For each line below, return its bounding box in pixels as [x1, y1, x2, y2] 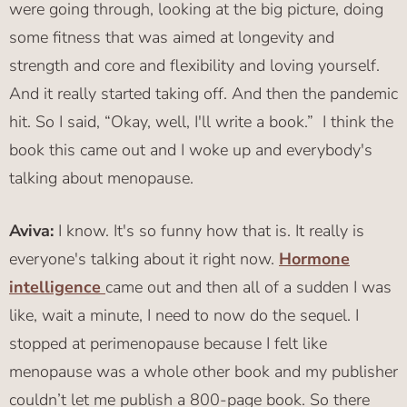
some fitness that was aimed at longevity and [9, 26, 334, 49]
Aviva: [9, 220, 54, 243]
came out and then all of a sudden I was [105, 276, 392, 299]
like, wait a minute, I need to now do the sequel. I [9, 304, 359, 327]
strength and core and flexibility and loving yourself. [9, 55, 380, 77]
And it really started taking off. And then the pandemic [9, 83, 398, 105]
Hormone [279, 248, 350, 271]
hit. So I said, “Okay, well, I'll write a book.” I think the [9, 111, 393, 134]
